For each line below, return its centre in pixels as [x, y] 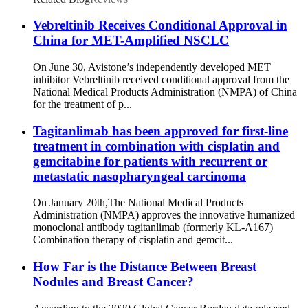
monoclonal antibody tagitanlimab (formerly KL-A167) [153, 228]
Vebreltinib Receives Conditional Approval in [160, 25]
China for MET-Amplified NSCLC [131, 41]
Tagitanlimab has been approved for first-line [161, 131]
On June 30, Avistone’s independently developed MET [152, 67]
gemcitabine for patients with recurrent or [150, 161]
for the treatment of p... [82, 104]
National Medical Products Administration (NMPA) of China [165, 92]
